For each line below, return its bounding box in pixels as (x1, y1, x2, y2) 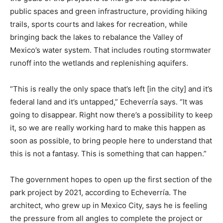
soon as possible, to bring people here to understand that (10, 136, 212, 146)
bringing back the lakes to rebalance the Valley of (10, 32, 183, 42)
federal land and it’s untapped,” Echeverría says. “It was (10, 97, 203, 107)
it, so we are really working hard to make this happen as (10, 123, 206, 133)
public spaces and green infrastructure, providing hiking (10, 6, 207, 16)
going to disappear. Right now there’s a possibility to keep (10, 110, 213, 120)
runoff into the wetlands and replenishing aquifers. (10, 58, 188, 68)
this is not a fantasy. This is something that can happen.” (10, 149, 207, 159)
